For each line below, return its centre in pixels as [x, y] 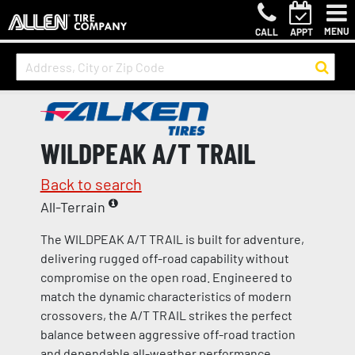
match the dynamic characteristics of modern [166, 296]
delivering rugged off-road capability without [164, 258]
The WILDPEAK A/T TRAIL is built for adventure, [172, 239]
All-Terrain [74, 207]
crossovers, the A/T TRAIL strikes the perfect [166, 315]
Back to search [91, 184]
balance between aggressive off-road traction [168, 334]
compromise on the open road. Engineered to [166, 277]
